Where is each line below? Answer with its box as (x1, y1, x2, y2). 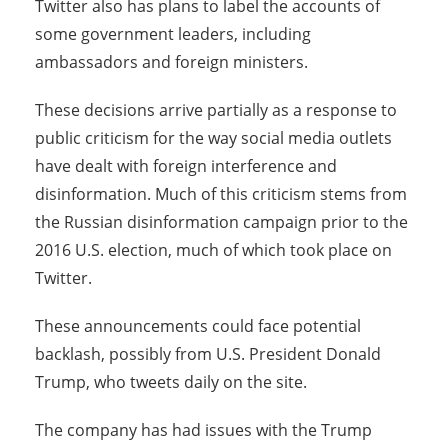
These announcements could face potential (35, 315, 361, 338)
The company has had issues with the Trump (35, 419, 372, 442)
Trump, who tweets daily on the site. (35, 371, 307, 394)
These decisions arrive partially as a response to (35, 99, 397, 122)
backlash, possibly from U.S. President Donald (35, 343, 381, 366)
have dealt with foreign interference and (35, 155, 337, 178)
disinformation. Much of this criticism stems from (35, 183, 407, 206)
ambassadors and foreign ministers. (35, 51, 308, 74)
